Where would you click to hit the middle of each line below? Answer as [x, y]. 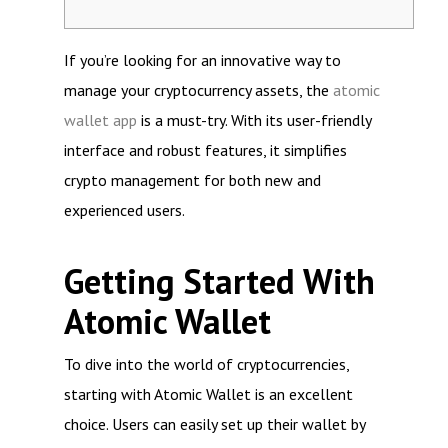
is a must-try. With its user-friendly [254, 120]
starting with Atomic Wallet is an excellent [208, 394]
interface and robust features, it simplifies [205, 150]
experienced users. [124, 210]
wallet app [100, 120]
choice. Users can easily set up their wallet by [214, 424]
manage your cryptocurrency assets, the [198, 90]
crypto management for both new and [192, 180]
